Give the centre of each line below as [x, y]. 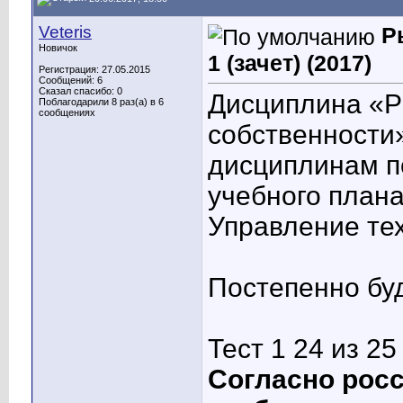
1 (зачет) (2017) [290, 63]
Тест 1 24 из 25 [302, 349]
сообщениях [67, 112]
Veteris [65, 32]
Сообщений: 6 [71, 80]
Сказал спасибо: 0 [81, 91]
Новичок [58, 48]
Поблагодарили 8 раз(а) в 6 [101, 102]
